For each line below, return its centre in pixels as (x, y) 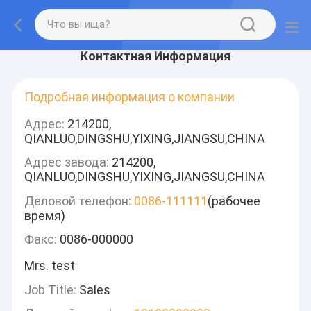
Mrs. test (50, 266)
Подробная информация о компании (130, 98)
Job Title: (51, 289)
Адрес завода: (67, 162)
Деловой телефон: (78, 201)
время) (45, 215)
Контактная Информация (155, 56)
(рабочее (234, 201)
